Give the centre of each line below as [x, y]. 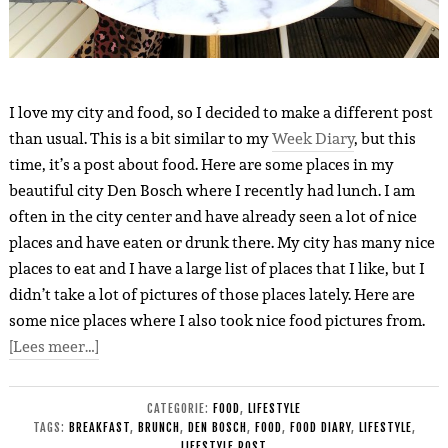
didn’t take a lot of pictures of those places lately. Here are [211, 294]
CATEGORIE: [180, 408]
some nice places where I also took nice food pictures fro [208, 320]
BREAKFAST [99, 427]
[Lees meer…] [53, 346]
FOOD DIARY [320, 427]
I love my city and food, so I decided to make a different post [220, 112]
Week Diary [312, 138]
